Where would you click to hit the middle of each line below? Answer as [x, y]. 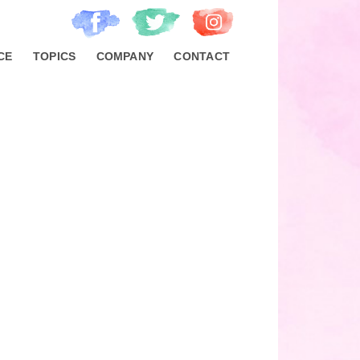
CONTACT [202, 56]
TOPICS [54, 56]
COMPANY [125, 56]
